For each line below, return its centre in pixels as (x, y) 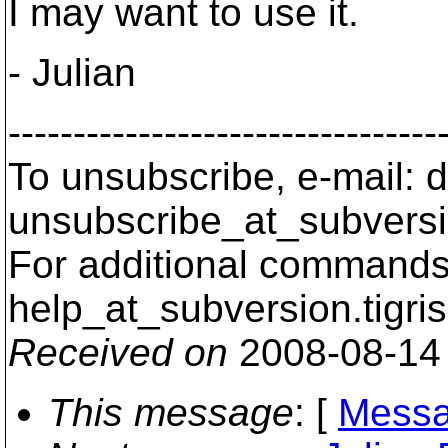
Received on (118, 352)
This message (171, 412)
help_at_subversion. (185, 308)
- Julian (72, 72)
